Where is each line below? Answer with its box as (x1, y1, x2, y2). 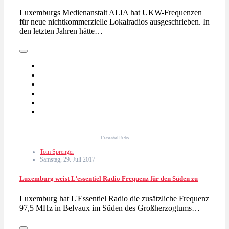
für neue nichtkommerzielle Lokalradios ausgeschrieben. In (19, 17, 210, 26)
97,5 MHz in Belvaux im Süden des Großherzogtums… (19, 203, 200, 213)
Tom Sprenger (40, 148, 74, 155)
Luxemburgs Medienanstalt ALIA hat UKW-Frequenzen (19, 8, 202, 17)
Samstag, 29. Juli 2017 (40, 156, 95, 163)
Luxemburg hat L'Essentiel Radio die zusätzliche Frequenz (19, 194, 209, 203)
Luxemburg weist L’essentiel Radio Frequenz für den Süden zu (19, 175, 198, 183)
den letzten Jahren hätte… (19, 27, 103, 35)
